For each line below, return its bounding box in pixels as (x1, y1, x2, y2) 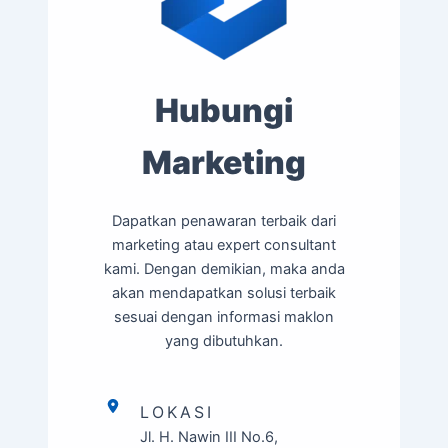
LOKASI (140, 402, 214, 423)
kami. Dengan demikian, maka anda (103, 260, 345, 279)
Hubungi (155, 91, 293, 131)
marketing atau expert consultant (112, 236, 336, 255)
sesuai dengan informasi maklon (114, 308, 334, 327)
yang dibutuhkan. (165, 332, 283, 351)
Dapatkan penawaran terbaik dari (112, 212, 336, 231)
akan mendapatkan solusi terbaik (112, 284, 336, 303)
